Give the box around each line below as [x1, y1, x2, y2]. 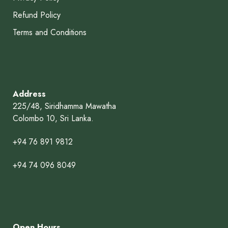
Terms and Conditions [12, 26, 87, 39]
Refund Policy [12, 9, 61, 21]
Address [12, 88, 46, 100]
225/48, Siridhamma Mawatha [12, 100, 116, 112]
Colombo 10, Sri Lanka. [12, 112, 94, 125]
